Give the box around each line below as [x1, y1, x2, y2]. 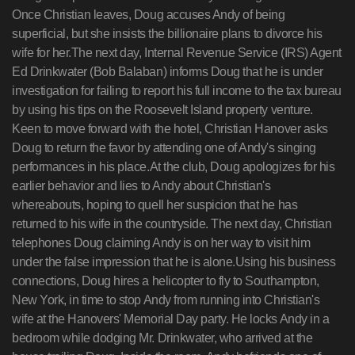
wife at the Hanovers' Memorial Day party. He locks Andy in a [12, 312, 330, 326]
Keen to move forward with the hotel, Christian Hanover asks [12, 122, 328, 136]
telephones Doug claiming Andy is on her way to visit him [12, 236, 311, 250]
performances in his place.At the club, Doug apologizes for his [12, 160, 335, 174]
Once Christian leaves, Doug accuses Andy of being [12, 8, 285, 21]
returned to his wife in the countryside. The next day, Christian [12, 217, 332, 231]
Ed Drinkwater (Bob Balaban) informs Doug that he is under [12, 65, 323, 78]
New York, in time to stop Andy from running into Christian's [12, 293, 320, 307]
